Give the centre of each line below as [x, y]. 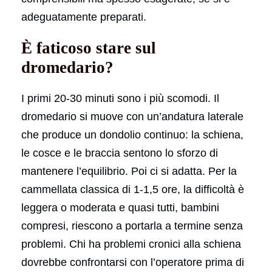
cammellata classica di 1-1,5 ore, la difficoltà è [133, 189]
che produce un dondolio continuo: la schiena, [132, 134]
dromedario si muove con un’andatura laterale [132, 116]
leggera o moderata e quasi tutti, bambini [120, 207]
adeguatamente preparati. [84, 17]
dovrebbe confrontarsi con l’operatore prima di [133, 262]
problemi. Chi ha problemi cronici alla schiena [131, 244]
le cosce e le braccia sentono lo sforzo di [120, 153]
